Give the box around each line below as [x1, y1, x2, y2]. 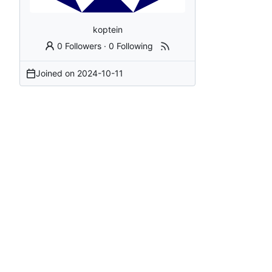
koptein [92, 24, 123, 35]
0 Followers [57, 40, 102, 51]
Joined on [36, 67, 77, 78]
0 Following [109, 40, 154, 51]
